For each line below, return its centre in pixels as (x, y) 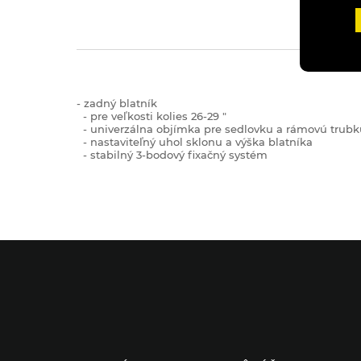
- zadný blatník (117, 104)
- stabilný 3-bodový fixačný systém (172, 155)
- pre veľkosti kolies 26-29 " (151, 116)
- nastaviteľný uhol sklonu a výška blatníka (195, 142)
